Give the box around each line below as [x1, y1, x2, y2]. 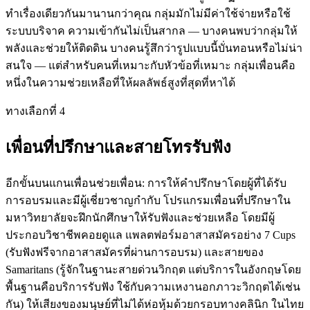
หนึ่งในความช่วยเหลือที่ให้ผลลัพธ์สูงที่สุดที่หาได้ [6, 76, 235, 89]
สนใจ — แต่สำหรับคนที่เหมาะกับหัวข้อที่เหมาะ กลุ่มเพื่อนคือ [6, 59, 295, 71]
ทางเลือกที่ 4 [6, 104, 65, 117]
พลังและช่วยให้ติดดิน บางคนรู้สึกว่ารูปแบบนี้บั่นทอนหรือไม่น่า [6, 42, 302, 54]
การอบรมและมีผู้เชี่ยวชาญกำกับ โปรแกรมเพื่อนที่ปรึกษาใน [6, 194, 291, 206]
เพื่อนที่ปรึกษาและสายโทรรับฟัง [6, 138, 231, 156]
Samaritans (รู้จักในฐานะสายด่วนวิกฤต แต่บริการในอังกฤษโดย [6, 263, 301, 275]
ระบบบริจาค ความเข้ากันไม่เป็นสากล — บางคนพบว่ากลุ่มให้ [6, 24, 298, 37]
